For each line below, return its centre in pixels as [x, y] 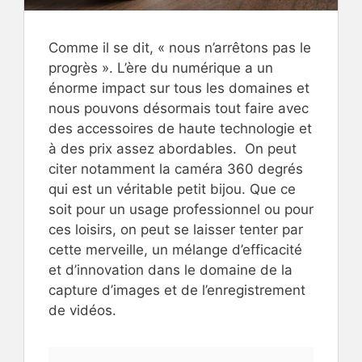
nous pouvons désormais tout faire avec [179, 108]
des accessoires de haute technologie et [180, 128]
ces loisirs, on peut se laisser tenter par [176, 229]
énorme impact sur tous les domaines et [179, 88]
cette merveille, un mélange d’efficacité [175, 249]
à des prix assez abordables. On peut [173, 148]
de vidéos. [82, 310]
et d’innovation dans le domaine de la [170, 269]
